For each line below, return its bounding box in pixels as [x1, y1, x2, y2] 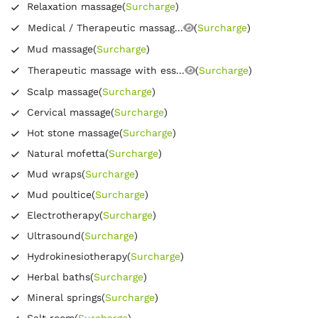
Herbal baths [27, 270, 90, 283]
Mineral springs [27, 291, 102, 303]
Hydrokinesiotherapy [27, 250, 127, 262]
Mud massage [27, 43, 93, 55]
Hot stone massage [27, 126, 119, 138]
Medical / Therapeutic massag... [28, 21, 183, 33]
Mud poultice [27, 188, 92, 200]
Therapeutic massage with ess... [28, 64, 185, 76]
